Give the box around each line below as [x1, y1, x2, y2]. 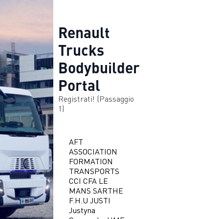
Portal [58, 74, 100, 95]
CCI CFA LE [69, 176, 109, 186]
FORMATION [69, 156, 113, 166]
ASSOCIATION [69, 147, 118, 156]
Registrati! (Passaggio [58, 94, 134, 104]
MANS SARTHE [69, 186, 124, 196]
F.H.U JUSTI [69, 196, 111, 205]
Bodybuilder [58, 57, 140, 78]
